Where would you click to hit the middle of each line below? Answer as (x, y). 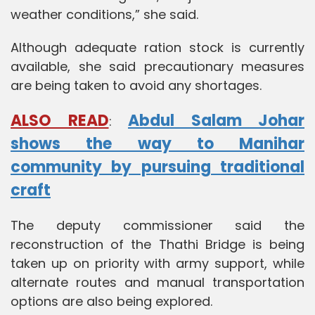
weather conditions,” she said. (104, 14)
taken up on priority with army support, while (157, 263)
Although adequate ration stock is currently (157, 47)
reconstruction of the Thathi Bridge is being (157, 244)
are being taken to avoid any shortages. (136, 85)
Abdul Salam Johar (216, 120)
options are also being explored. (111, 301)
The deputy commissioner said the (157, 225)
